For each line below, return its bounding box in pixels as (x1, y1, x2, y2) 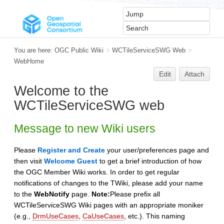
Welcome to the (14, 83, 108, 98)
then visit (14, 157, 44, 165)
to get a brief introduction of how (97, 157, 201, 165)
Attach (184, 70, 205, 78)
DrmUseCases (32, 212, 78, 220)
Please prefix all (110, 190, 160, 198)
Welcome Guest (44, 157, 97, 165)
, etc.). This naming (124, 212, 185, 220)
